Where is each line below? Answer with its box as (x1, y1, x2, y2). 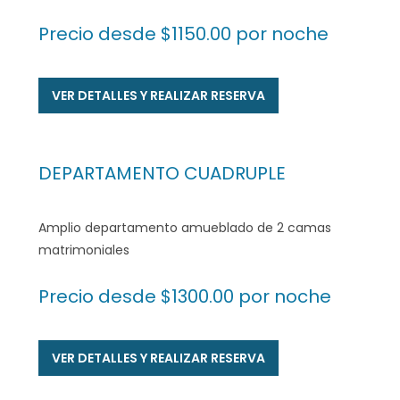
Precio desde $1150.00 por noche (37, 21, 329, 46)
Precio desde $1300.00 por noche (37, 284, 331, 310)
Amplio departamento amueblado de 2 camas (37, 219, 331, 237)
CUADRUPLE (183, 161, 286, 187)
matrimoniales (37, 241, 129, 260)
